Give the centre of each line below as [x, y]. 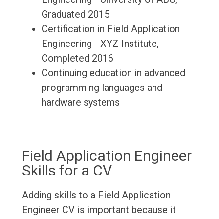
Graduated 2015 [75, 14]
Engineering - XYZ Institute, [100, 44]
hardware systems [80, 102]
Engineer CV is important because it [99, 210]
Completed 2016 [77, 58]
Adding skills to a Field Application [96, 195]
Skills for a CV [67, 171]
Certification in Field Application [110, 29]
